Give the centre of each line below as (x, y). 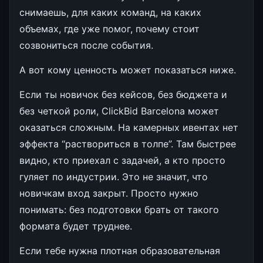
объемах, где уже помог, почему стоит (109, 28)
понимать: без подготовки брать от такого (119, 209)
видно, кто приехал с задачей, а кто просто (122, 160)
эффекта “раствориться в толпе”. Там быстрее (128, 144)
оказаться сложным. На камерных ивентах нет (129, 127)
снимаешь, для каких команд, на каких (110, 12)
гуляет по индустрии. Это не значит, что (114, 176)
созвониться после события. (86, 45)
